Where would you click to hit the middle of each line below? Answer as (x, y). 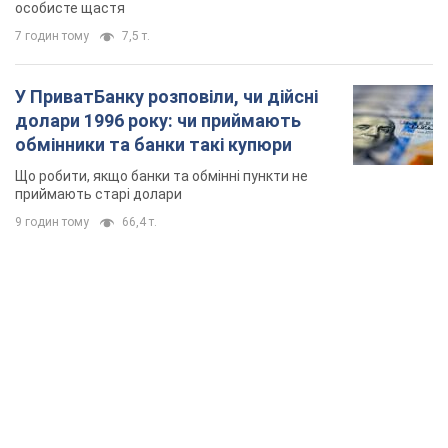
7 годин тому (52, 36)
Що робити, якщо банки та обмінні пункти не (161, 176)
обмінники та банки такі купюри (153, 145)
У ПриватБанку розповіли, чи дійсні (166, 97)
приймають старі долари (98, 194)
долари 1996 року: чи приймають (158, 121)
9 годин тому (52, 222)
